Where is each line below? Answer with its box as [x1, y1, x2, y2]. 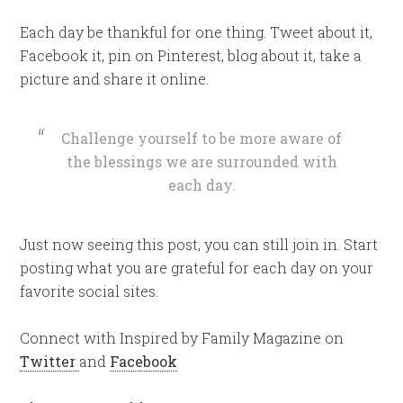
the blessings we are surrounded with [66, 152, 337, 171]
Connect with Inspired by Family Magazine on [20, 328, 345, 347]
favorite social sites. [20, 282, 159, 300]
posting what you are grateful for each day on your [20, 258, 374, 277]
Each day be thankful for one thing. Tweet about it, [20, 22, 373, 41]
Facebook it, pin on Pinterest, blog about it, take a [20, 46, 363, 65]
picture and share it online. [20, 69, 210, 88]
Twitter [20, 352, 76, 371]
